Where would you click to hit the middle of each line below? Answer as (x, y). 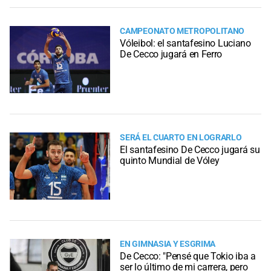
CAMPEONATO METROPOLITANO (182, 31)
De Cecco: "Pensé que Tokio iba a (188, 256)
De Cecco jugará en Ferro (171, 54)
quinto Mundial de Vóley (170, 160)
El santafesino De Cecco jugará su (190, 149)
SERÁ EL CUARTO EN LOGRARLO (181, 137)
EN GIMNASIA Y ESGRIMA (168, 244)
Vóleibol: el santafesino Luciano (185, 43)
